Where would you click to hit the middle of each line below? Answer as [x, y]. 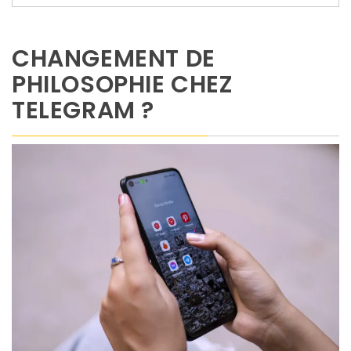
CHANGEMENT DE [114, 59]
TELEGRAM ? [83, 111]
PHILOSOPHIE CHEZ [123, 85]
